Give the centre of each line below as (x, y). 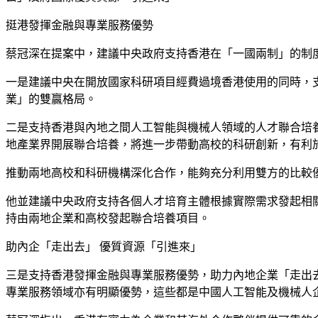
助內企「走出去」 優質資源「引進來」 (104, 246)
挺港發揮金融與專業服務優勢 (79, 25)
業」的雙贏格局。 (51, 99)
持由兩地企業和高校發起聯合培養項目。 (108, 218)
